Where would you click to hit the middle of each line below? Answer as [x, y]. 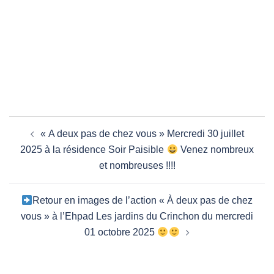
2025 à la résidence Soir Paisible [94, 150]
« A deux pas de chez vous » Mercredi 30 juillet [142, 134]
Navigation [47, 124]
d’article [37, 141]
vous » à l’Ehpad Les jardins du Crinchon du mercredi [137, 217]
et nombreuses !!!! [137, 166]
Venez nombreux [216, 150]
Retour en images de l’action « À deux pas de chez [143, 201]
